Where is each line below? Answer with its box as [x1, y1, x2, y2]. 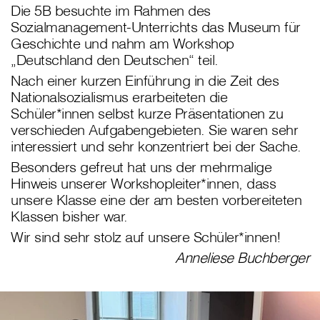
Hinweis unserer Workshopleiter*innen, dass [11, 174, 276, 193]
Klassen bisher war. [11, 207, 128, 226]
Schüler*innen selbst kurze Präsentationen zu [11, 104, 283, 123]
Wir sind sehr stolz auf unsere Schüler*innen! [11, 228, 281, 246]
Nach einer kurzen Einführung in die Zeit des [11, 71, 279, 90]
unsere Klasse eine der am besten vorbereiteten [11, 191, 301, 209]
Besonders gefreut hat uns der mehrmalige [11, 158, 271, 176]
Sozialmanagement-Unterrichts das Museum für [11, 18, 301, 36]
